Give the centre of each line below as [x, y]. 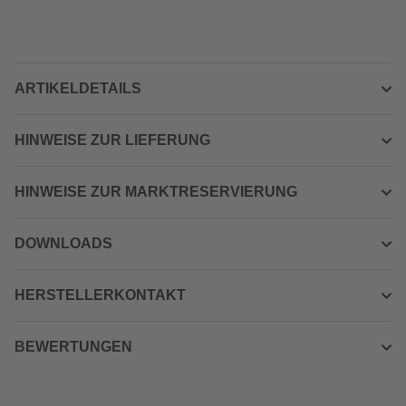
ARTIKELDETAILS [78, 88]
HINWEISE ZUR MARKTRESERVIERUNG [156, 192]
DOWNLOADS [63, 243]
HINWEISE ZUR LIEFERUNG [112, 140]
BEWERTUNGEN [73, 347]
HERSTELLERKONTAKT [100, 295]
